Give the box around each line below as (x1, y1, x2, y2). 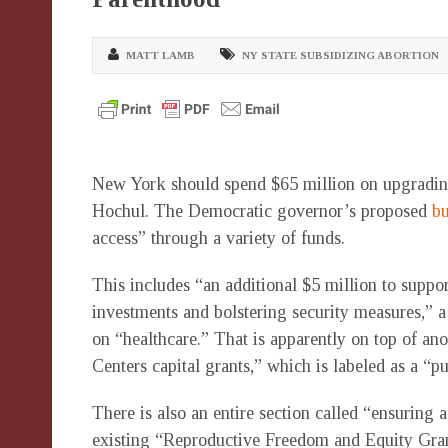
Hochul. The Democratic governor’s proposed (92, 201, 432, 221)
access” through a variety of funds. (92, 228, 345, 248)
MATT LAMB (126, 49, 195, 61)
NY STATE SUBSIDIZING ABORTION (242, 49, 439, 61)
